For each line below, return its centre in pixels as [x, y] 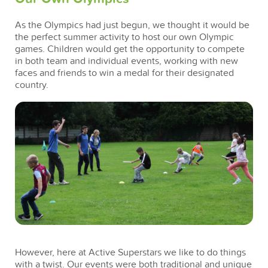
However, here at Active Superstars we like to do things [130, 253]
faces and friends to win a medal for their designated [124, 73]
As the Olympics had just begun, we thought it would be [132, 25]
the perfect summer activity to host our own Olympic [124, 37]
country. [32, 85]
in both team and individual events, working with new [127, 61]
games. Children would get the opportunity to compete [130, 49]
